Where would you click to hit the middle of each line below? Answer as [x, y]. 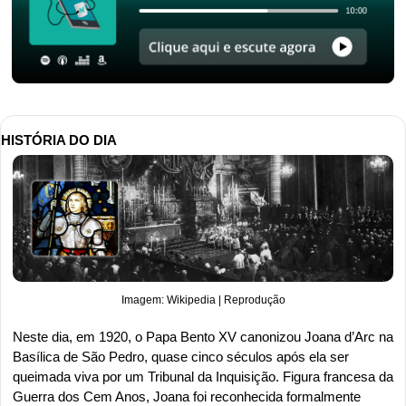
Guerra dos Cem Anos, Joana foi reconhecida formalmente [187, 396]
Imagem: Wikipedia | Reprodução [203, 300]
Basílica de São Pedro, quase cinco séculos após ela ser [181, 356]
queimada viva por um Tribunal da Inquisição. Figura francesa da [203, 376]
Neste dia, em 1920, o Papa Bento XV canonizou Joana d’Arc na [203, 336]
